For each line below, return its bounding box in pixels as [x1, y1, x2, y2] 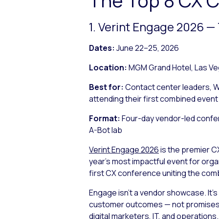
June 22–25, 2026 [115, 42, 179, 53]
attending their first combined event [89, 93, 218, 104]
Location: [89, 62, 127, 73]
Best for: [89, 81, 124, 92]
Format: [89, 112, 120, 124]
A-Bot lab [89, 124, 122, 135]
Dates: [89, 42, 115, 53]
